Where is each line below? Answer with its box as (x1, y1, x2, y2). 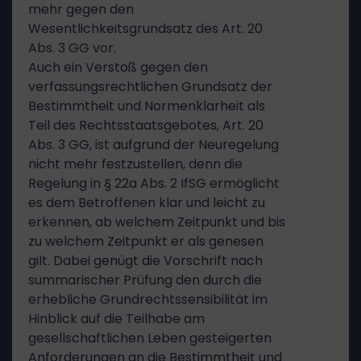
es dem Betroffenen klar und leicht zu (28, 193, 265, 212)
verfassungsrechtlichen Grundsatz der (28, 77, 272, 96)
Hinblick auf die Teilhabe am (28, 309, 205, 328)
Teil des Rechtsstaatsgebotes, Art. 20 (28, 116, 263, 135)
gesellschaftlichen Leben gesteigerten (28, 329, 272, 347)
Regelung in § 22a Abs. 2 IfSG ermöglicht (28, 174, 280, 193)
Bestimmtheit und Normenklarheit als (28, 97, 265, 115)
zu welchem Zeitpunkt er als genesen (28, 232, 263, 251)
